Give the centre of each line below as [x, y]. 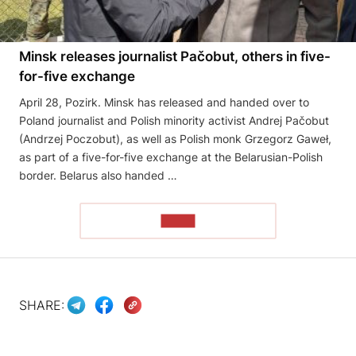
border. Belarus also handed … [98, 175]
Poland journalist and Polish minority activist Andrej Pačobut [174, 120]
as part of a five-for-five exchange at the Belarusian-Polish [171, 157]
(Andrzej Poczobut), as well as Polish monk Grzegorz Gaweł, [175, 138]
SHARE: [42, 306]
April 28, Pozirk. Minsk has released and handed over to [164, 102]
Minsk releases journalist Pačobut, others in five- [175, 56]
